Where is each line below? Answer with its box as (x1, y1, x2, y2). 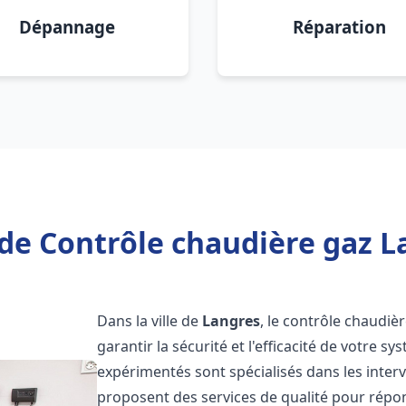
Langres (202, 311, 261, 331)
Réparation (292, 15, 386, 38)
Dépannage (19, 15, 115, 38)
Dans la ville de (97, 311, 203, 331)
